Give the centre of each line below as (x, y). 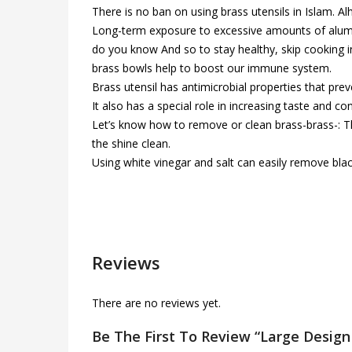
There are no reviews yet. (156, 303)
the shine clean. (131, 144)
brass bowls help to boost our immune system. (212, 68)
